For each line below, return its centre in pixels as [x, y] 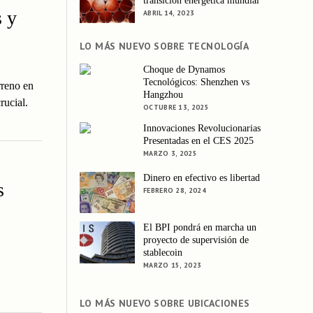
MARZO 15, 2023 [173, 265]
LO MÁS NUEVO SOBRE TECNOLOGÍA [165, 46]
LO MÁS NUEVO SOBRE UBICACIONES [165, 304]
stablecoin [163, 253]
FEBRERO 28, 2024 [175, 191]
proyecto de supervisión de [196, 240]
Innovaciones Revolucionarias [202, 128]
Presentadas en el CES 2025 [199, 140]
